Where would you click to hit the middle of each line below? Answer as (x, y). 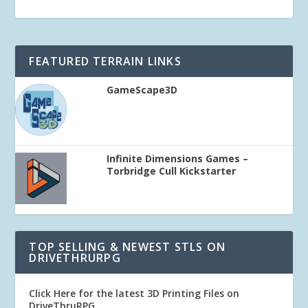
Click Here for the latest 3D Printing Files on (134, 293)
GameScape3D (142, 90)
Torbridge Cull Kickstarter (172, 171)
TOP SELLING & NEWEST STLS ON (128, 247)
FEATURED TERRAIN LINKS (105, 61)
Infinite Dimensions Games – (178, 158)
